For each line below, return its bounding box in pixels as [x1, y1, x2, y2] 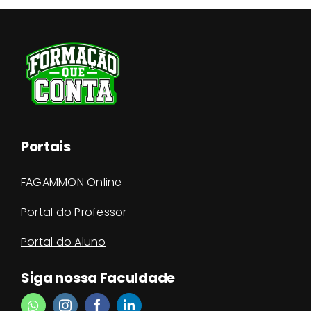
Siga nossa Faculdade [20, 268, 175, 288]
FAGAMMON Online [20, 174, 122, 191]
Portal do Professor [20, 204, 127, 221]
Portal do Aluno [20, 234, 106, 251]
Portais [20, 137, 71, 157]
